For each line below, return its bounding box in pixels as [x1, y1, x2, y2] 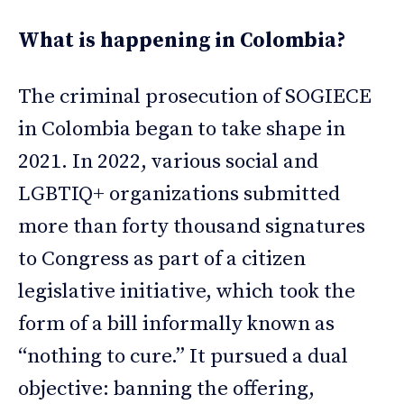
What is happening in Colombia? [18, 27, 345, 54]
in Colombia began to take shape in [18, 115, 345, 142]
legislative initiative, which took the [18, 278, 355, 305]
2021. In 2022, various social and [18, 148, 318, 175]
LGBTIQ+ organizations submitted [18, 180, 340, 207]
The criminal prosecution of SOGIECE [18, 83, 372, 110]
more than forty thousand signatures [18, 213, 365, 240]
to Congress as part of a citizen [18, 245, 306, 272]
